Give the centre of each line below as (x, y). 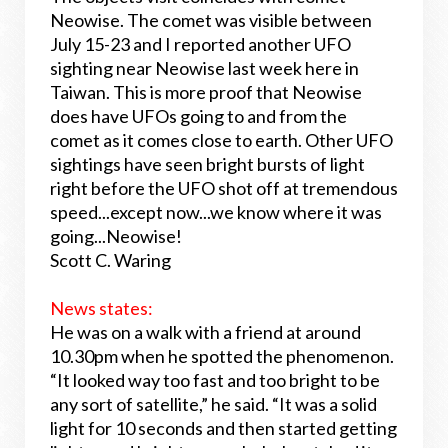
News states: (103, 308)
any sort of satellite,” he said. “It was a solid (213, 404)
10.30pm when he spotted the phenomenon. (222, 356)
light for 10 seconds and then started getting (223, 428)
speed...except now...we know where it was (216, 212)
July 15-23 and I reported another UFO (200, 44)
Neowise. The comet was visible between (211, 20)
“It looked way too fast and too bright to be (215, 380)
